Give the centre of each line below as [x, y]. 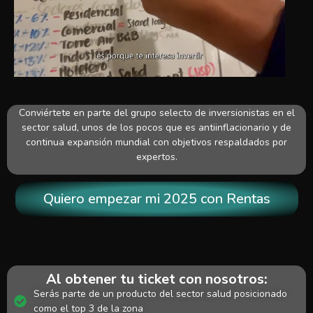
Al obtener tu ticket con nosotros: [156, 279]
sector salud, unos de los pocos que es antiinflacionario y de [156, 128]
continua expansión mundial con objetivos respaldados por [156, 143]
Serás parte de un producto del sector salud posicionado [160, 293]
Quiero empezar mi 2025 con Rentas [156, 198]
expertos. [156, 157]
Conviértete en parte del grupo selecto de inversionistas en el [156, 113]
